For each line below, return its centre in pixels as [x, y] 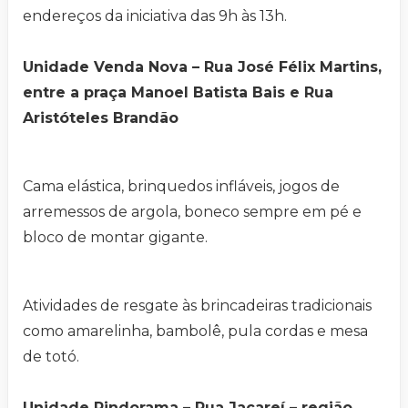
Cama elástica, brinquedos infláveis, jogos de [181, 186]
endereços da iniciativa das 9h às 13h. [155, 15]
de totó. [51, 356]
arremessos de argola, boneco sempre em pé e [192, 211]
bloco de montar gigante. [115, 237]
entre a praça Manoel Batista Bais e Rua [178, 92]
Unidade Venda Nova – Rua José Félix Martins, [202, 66]
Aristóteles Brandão [101, 117]
